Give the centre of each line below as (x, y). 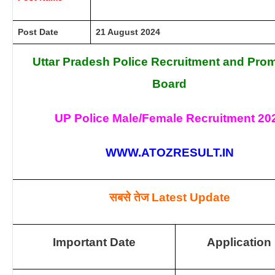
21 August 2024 (128, 32)
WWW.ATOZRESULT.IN (169, 153)
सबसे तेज (130, 197)
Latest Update (191, 197)
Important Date (94, 242)
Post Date (38, 32)
